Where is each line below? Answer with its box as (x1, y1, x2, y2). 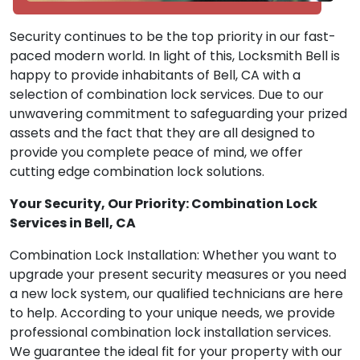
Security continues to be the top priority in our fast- (10, 27, 336, 47)
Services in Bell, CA (10, 214, 136, 233)
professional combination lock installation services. (10, 323, 331, 342)
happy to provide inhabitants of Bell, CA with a (10, 66, 301, 85)
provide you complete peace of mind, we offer (10, 143, 303, 162)
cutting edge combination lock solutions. (10, 162, 264, 182)
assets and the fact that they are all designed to (10, 124, 315, 143)
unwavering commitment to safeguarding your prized (10, 104, 347, 124)
